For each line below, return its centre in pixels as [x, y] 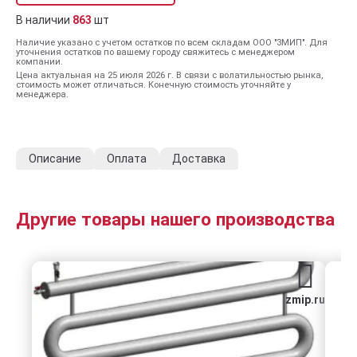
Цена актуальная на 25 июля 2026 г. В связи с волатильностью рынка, [169, 75]
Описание [55, 159]
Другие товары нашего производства [175, 219]
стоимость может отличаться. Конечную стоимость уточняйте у [153, 85]
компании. [39, 62]
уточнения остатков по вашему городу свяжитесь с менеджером [155, 52]
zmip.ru [305, 300]
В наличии [44, 20]
